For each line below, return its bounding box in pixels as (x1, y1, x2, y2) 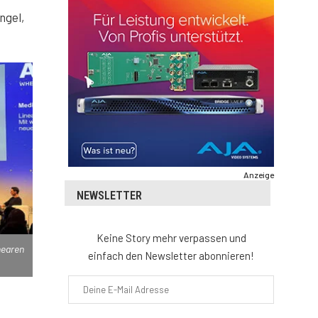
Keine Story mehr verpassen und (96, 231, 246, 245)
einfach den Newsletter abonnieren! (88, 249, 254, 263)
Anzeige (243, 170, 274, 180)
